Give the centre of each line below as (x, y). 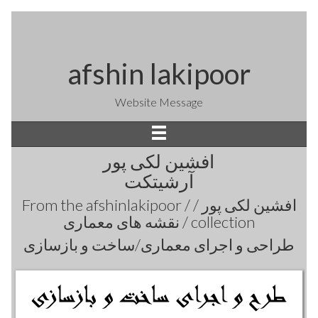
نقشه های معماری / (183, 222)
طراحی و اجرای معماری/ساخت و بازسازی (159, 245)
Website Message (159, 102)
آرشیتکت (159, 181)
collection (221, 222)
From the (54, 205)
